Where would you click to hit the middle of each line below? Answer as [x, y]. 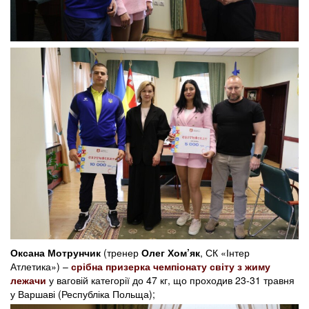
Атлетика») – [41, 267]
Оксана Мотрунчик [56, 253]
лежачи [28, 280]
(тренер [121, 253]
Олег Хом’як [171, 253]
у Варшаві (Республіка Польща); [83, 294]
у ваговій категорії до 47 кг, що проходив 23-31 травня [170, 280]
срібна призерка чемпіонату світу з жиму [171, 267]
